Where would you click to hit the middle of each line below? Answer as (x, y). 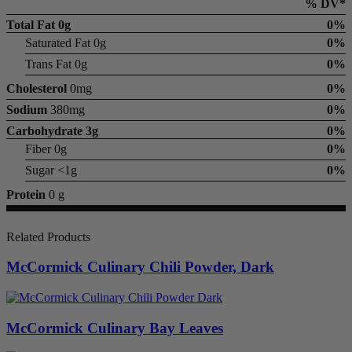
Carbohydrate (44, 130)
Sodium (27, 109)
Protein (26, 194)
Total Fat (31, 24)
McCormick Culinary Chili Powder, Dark (140, 267)
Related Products (48, 236)
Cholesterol (37, 88)
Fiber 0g (46, 148)
